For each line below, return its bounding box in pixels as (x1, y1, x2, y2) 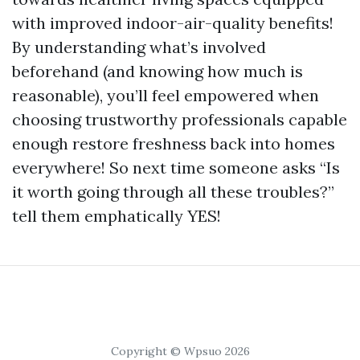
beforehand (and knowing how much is (12, 61, 303, 82)
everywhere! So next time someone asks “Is (12, 157, 340, 178)
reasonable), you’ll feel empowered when (12, 85, 319, 106)
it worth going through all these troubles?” (12, 182, 334, 202)
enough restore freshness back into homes (12, 133, 335, 154)
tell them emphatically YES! (12, 206, 221, 227)
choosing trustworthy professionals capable (12, 109, 347, 130)
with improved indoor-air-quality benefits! (12, 13, 333, 34)
